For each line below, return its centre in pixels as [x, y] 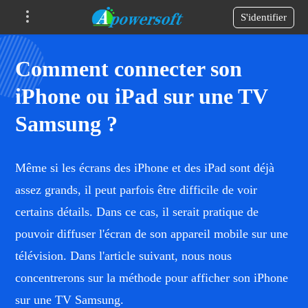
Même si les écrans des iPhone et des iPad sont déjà [145, 168]
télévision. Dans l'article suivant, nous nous [124, 256]
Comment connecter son [129, 69]
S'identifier [264, 17]
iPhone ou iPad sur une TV [142, 96]
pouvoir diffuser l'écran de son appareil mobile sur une [152, 234]
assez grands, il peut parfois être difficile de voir [136, 190]
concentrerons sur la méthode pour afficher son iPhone [152, 278]
